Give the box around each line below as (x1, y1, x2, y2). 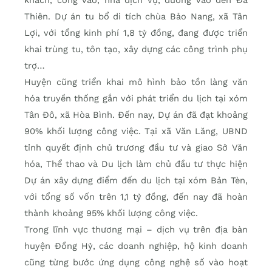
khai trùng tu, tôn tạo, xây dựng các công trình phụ (24, 44, 248, 55)
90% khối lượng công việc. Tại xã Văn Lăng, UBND (24, 126, 248, 137)
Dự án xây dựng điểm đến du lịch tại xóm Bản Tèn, (24, 175, 248, 186)
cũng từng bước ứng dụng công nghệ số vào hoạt (24, 257, 248, 268)
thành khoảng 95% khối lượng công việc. (24, 208, 198, 219)
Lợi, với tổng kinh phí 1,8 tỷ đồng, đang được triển (24, 27, 248, 39)
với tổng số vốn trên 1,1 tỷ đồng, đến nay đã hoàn (24, 191, 248, 203)
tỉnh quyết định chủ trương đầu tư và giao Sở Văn (24, 142, 248, 154)
